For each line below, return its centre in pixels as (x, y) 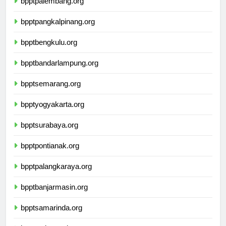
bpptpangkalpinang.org (58, 31)
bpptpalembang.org (52, 10)
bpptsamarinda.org (51, 217)
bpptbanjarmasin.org (54, 196)
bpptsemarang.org (51, 93)
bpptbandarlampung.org (60, 72)
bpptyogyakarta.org (52, 114)
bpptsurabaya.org (49, 134)
